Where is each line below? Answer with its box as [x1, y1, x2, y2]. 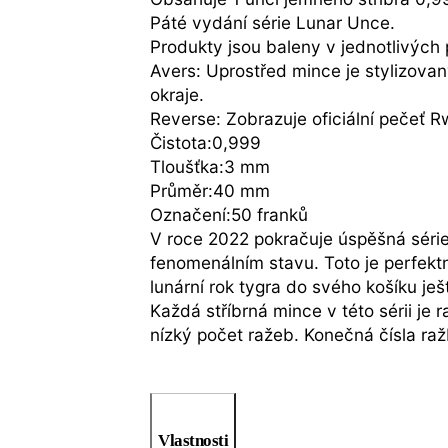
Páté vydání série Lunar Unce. [150, 11, 396, 33]
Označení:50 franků [150, 203, 309, 225]
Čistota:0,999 [150, 131, 262, 153]
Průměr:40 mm [150, 179, 271, 201]
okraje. [150, 83, 205, 105]
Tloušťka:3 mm [150, 155, 271, 177]
